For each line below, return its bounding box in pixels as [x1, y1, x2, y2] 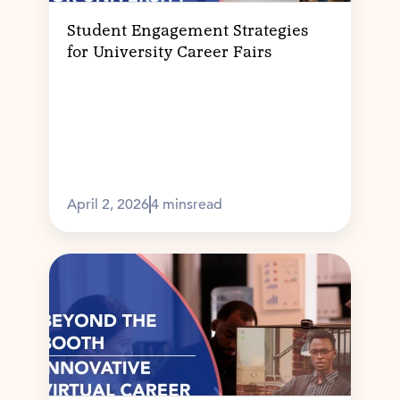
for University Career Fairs [66, 45, 272, 62]
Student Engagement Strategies [66, 23, 309, 40]
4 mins [150, 196, 193, 214]
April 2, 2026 [66, 196, 149, 214]
